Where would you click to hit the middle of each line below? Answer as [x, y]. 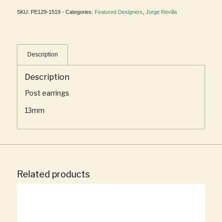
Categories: [80, 12]
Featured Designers [118, 12]
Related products [53, 174]
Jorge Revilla [161, 12]
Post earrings [47, 93]
